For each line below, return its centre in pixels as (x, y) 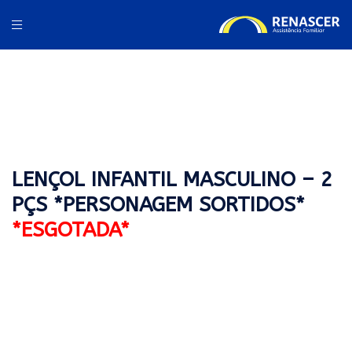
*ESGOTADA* (71, 230)
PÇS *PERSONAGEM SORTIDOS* (158, 205)
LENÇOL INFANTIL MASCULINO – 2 (172, 180)
